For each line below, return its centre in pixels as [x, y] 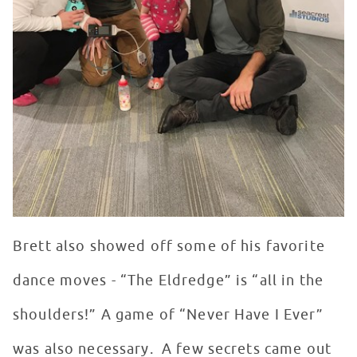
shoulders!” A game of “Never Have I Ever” [168, 315]
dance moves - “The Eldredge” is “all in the [169, 281]
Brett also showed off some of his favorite [169, 247]
